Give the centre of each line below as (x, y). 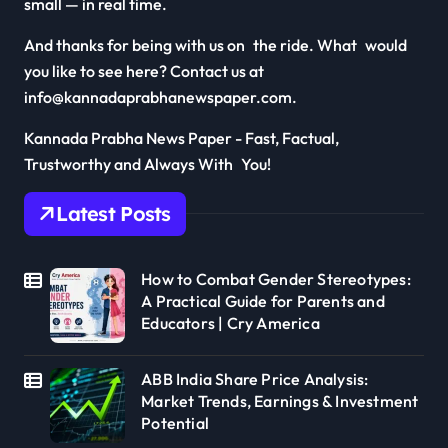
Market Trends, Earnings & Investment (280, 400)
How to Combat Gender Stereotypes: (276, 278)
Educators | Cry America (230, 322)
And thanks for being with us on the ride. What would (215, 44)
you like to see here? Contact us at (144, 70)
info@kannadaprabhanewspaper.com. (160, 96)
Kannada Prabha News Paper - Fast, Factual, (181, 137)
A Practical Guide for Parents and (263, 300)
